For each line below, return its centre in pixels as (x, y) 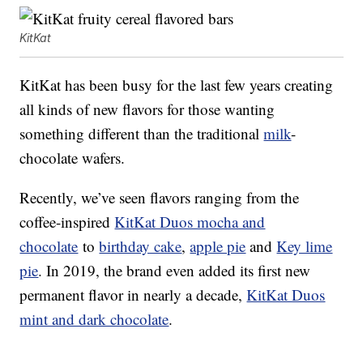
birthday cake (141, 246)
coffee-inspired (67, 222)
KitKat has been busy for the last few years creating (177, 85)
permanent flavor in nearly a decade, (133, 295)
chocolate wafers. (73, 158)
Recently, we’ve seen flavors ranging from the (160, 198)
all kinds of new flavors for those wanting (147, 109)
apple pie (218, 246)
